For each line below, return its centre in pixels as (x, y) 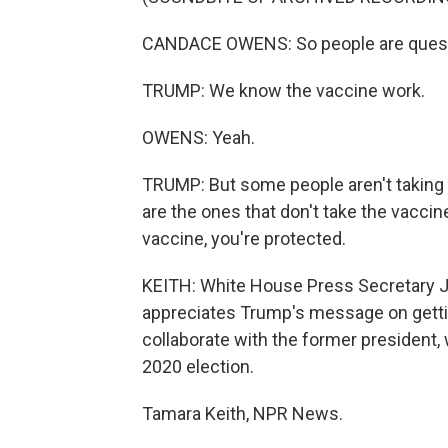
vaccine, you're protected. (244, 238)
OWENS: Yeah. (198, 137)
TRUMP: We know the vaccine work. (283, 90)
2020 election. (198, 366)
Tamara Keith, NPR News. (242, 413)
